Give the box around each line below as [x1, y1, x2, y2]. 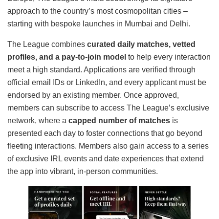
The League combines [7, 40, 87, 48]
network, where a [7, 116, 68, 125]
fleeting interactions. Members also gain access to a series [7, 141, 209, 150]
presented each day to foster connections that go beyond [7, 129, 202, 137]
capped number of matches [68, 116, 170, 125]
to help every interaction [126, 52, 211, 61]
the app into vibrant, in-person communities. [7, 167, 158, 175]
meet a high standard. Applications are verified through [7, 65, 196, 74]
